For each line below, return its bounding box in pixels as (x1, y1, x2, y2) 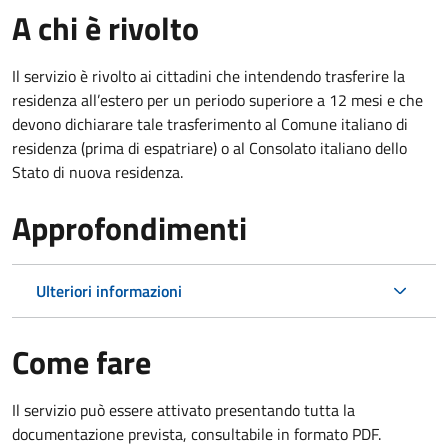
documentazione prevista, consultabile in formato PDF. (12, 421, 381, 446)
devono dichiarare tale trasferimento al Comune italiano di (12, 111, 408, 136)
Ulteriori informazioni (36, 278, 182, 303)
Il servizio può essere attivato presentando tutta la (12, 397, 355, 422)
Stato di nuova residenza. (12, 159, 183, 184)
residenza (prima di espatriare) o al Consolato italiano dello (12, 135, 407, 160)
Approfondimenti (12, 203, 247, 252)
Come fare (12, 337, 151, 386)
